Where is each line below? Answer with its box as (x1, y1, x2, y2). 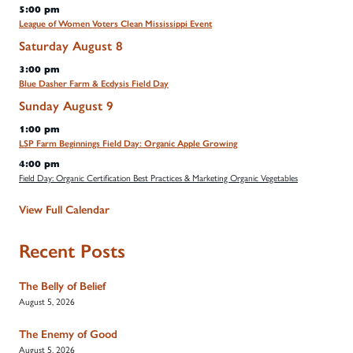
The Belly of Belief (19, 279, 106, 294)
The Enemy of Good (19, 327, 117, 342)
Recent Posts (19, 240, 125, 263)
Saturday (19, 38, 69, 54)
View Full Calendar (19, 203, 110, 217)
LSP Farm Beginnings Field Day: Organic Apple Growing (19, 137, 237, 149)
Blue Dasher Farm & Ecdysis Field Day (19, 77, 169, 89)
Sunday (19, 98, 59, 113)
